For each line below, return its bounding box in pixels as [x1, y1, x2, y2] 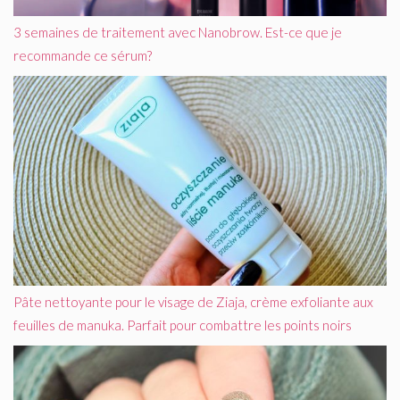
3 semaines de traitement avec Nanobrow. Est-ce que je [13, 23, 342, 40]
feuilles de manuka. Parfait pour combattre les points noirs [13, 316, 352, 333]
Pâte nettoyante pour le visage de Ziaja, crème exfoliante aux [13, 293, 373, 310]
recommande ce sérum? [13, 46, 152, 63]
